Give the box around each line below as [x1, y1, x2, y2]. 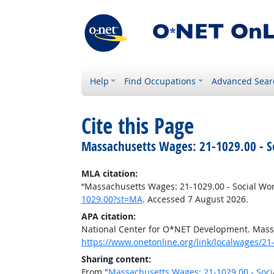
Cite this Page [81, 111, 194, 141]
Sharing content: [81, 253, 151, 265]
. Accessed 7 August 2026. [142, 193, 248, 205]
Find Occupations [124, 75, 196, 87]
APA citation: [81, 210, 136, 222]
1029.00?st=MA [81, 193, 143, 205]
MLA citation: [81, 168, 138, 179]
